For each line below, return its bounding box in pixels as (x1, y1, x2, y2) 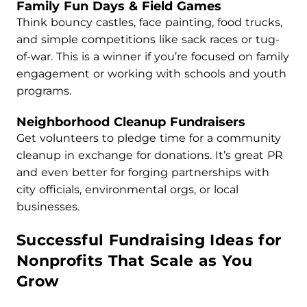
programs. (16, 84, 71, 97)
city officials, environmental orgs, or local (16, 183, 238, 196)
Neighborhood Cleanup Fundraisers (16, 114, 245, 130)
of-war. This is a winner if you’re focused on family (16, 50, 289, 63)
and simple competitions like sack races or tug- (16, 33, 280, 46)
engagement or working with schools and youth (16, 67, 286, 80)
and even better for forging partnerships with (16, 166, 269, 179)
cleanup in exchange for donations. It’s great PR (16, 149, 283, 162)
